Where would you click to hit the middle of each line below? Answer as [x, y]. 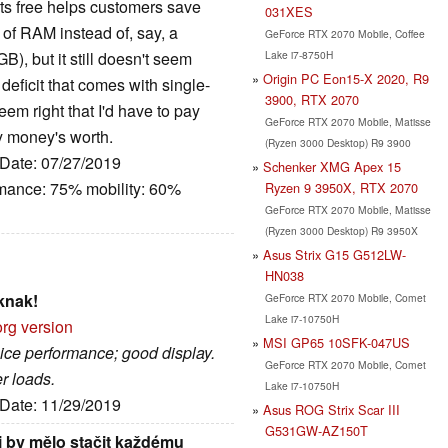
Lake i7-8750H [298, 54]
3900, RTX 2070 [311, 99]
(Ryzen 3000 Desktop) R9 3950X [341, 230]
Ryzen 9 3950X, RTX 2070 [341, 187]
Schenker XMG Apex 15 [332, 166]
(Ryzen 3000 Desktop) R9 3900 [337, 142]
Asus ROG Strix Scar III [331, 409]
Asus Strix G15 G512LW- [334, 254]
